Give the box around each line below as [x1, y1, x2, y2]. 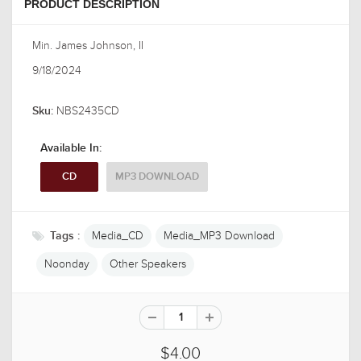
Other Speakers [110, 257, 186, 271]
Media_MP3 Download [164, 229, 275, 243]
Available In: [40, 143, 102, 154]
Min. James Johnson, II [32, 39, 143, 52]
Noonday [44, 257, 89, 271]
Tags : [50, 230, 80, 242]
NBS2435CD [56, 104, 119, 118]
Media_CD [92, 229, 143, 243]
